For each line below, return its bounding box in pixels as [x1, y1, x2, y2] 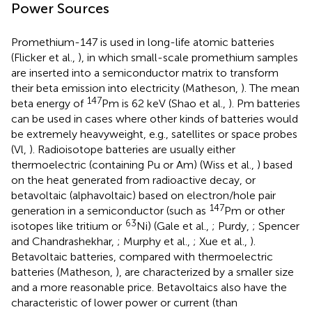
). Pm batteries [228, 96, 300, 110]
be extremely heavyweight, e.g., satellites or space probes [11, 127, 297, 141]
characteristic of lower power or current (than [11, 295, 237, 309]
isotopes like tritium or [11, 219, 125, 233]
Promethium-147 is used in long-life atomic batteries [11, 35, 274, 49]
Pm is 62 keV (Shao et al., [102, 96, 228, 110]
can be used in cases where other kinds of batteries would [11, 111, 298, 125]
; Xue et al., [193, 234, 250, 248]
